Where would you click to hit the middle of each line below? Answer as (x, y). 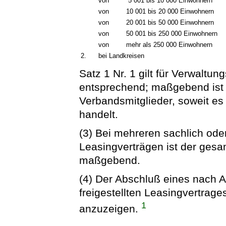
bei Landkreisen (122, 55)
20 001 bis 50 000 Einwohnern (170, 22)
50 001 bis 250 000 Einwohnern (172, 33)
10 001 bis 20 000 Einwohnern (170, 11)
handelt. (99, 114)
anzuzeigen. (110, 209)
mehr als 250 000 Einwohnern (169, 44)
